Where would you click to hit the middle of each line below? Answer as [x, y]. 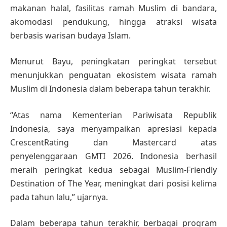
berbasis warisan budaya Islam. [70, 35]
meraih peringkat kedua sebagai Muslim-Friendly [113, 169]
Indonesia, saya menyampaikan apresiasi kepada [113, 128]
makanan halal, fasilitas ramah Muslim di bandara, [113, 8]
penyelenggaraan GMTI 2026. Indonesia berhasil [113, 156]
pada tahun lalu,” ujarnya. [59, 197]
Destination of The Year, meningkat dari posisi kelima [113, 183]
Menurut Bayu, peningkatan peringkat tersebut [113, 62]
